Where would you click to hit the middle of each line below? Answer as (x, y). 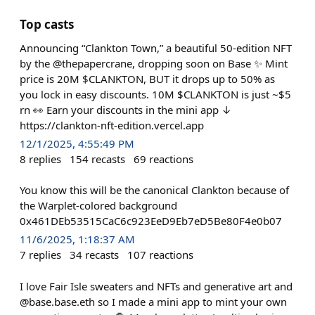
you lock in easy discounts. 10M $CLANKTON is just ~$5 (155, 94)
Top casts (47, 24)
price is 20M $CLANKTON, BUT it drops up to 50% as (147, 79)
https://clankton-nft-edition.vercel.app (112, 125)
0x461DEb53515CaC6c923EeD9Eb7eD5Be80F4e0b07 (151, 221)
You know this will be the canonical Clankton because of (154, 190)
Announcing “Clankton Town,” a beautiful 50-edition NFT (156, 48)
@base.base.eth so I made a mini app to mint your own (153, 301)
